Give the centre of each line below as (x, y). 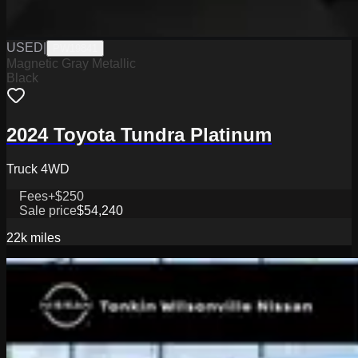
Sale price (48, 211)
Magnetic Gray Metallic (71, 64)
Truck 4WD (38, 169)
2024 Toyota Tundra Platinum (139, 135)
